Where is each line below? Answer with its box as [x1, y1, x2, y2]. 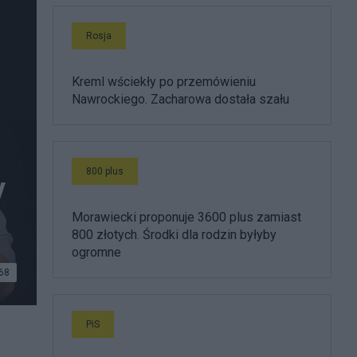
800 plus [86, 166, 124, 177]
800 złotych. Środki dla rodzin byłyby [72, 227, 277, 242]
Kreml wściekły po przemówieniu [72, 74, 256, 89]
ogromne [72, 245, 121, 260]
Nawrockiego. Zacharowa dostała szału [72, 92, 289, 107]
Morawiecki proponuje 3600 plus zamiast [72, 210, 301, 225]
